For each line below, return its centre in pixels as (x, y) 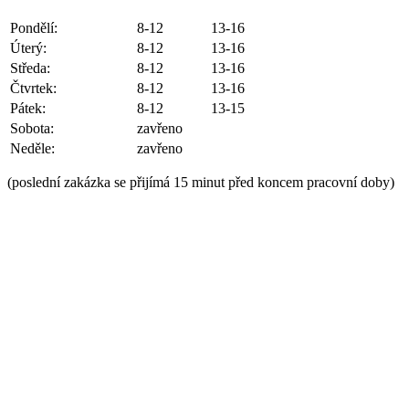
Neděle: (32, 149)
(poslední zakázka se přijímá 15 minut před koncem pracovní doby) (201, 183)
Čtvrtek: (33, 89)
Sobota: (32, 129)
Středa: (30, 68)
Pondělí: (34, 28)
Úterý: (28, 48)
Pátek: (28, 109)
